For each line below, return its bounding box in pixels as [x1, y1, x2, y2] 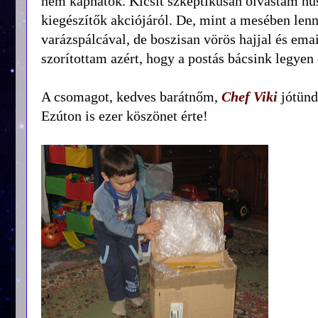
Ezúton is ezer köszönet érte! [41, 107, 208, 124]
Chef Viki [221, 88, 278, 104]
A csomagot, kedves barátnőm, [41, 88, 221, 104]
